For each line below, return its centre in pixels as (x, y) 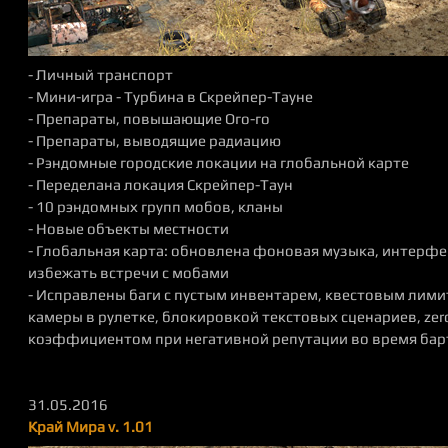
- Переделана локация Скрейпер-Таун (160, 184)
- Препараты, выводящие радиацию (154, 140)
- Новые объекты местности (128, 228)
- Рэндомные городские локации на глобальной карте (218, 162)
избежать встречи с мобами (128, 272)
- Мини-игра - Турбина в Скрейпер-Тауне (170, 96)
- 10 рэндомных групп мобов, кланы (155, 206)
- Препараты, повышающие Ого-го (149, 118)
